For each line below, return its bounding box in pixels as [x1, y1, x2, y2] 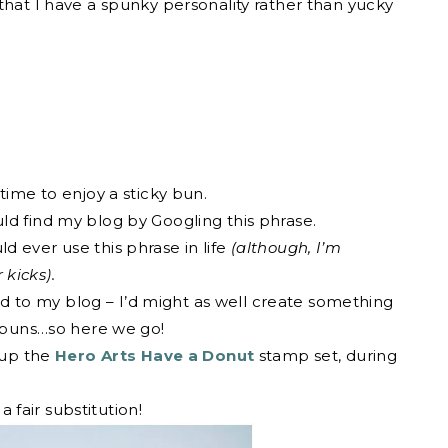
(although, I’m [230, 238, 342, 258]
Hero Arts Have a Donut [55, 346, 255, 366]
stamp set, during [254, 346, 397, 366]
